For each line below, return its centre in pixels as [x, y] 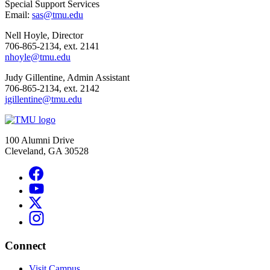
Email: [18, 14]
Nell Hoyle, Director [44, 35]
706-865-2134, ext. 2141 [52, 46]
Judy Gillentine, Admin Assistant [67, 77]
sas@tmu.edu [58, 14]
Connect [25, 245]
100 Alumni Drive [39, 140]
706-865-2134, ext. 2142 [52, 88]
